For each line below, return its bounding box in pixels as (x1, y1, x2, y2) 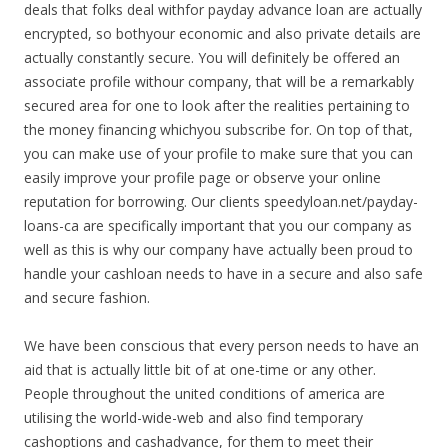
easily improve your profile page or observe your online (24, 168, 381, 187)
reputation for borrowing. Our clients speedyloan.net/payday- (24, 192, 418, 211)
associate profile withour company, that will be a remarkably (24, 72, 414, 91)
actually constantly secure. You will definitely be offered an (24, 48, 400, 67)
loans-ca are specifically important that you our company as (24, 216, 412, 235)
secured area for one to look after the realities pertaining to (24, 96, 410, 115)
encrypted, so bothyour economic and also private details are (24, 24, 421, 43)
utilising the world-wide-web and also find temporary (24, 408, 363, 427)
